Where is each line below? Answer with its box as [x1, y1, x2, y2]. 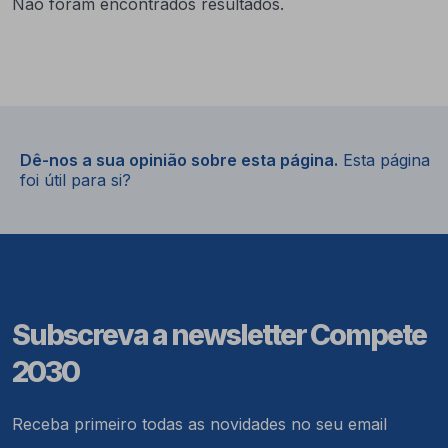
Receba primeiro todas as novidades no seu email [12, 413, 387, 434]
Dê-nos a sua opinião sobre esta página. [20, 149, 338, 170]
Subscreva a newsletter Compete [12, 316, 426, 352]
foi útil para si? [20, 169, 131, 190]
